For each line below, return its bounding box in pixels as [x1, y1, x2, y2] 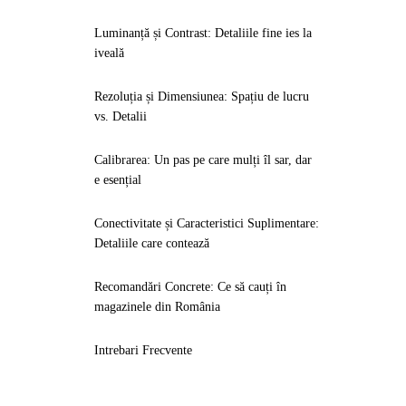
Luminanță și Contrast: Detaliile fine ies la [94, 26, 312, 40]
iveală [94, 46, 124, 60]
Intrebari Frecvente [94, 343, 192, 357]
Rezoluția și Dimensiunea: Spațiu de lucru [94, 90, 309, 103]
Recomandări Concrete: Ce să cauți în [94, 280, 286, 294]
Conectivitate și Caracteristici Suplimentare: [94, 217, 319, 230]
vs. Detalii [94, 110, 147, 123]
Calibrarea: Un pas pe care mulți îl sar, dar [94, 153, 312, 167]
